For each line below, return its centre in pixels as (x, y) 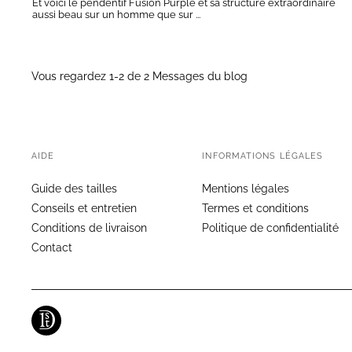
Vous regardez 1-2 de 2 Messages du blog (139, 77)
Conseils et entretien (84, 209)
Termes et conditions (256, 209)
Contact (52, 248)
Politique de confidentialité (271, 228)
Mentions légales (246, 189)
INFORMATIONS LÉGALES (263, 156)
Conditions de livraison (89, 228)
